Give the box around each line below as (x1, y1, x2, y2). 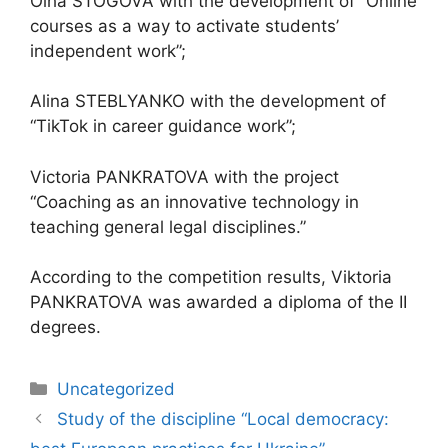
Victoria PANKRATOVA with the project (30, 166, 339, 187)
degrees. (30, 317, 101, 338)
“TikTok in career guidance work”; (30, 116, 296, 137)
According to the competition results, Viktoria (30, 267, 392, 288)
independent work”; (30, 40, 186, 61)
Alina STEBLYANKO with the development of (30, 91, 386, 112)
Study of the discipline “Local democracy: (57, 409, 390, 430)
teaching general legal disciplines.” (30, 216, 306, 237)
